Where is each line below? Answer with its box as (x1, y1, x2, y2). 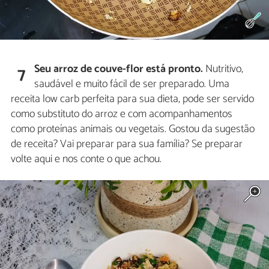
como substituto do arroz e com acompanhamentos (11, 105, 232, 124)
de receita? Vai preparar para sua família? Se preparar (11, 135, 243, 154)
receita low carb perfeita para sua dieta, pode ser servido (11, 90, 254, 109)
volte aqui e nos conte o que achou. (11, 150, 162, 169)
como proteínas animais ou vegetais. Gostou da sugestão (11, 120, 255, 139)
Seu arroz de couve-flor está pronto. (34, 60, 204, 79)
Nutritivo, (203, 60, 244, 79)
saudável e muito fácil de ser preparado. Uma (34, 75, 230, 94)
